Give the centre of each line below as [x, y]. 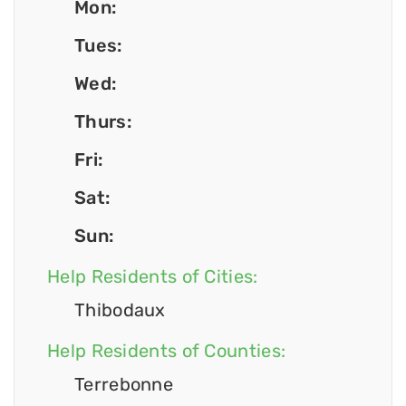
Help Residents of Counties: [167, 351]
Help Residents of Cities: [153, 277]
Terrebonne [124, 385]
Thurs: [103, 122]
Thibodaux [120, 310]
